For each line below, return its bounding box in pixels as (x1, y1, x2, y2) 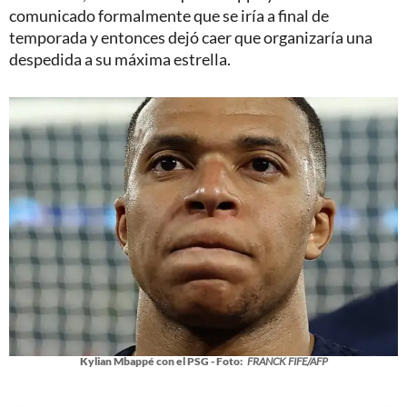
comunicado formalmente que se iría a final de (9, 5, 329, 25)
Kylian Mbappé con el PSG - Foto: (79, 353, 243, 368)
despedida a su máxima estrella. (9, 48, 231, 69)
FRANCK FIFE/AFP (246, 353, 328, 368)
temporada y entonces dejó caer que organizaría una (9, 26, 372, 47)
